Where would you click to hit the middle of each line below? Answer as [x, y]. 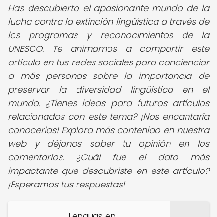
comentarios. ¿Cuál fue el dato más [108, 157]
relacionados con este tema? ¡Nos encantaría [108, 116]
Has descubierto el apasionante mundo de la [108, 8]
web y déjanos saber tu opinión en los [108, 144]
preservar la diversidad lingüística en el [108, 89]
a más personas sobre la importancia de [108, 76]
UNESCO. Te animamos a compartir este [108, 49]
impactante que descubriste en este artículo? [108, 171]
